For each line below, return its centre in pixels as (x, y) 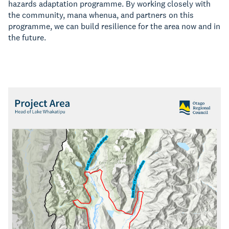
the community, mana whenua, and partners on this (101, 15)
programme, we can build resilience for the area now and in (114, 26)
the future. (27, 38)
